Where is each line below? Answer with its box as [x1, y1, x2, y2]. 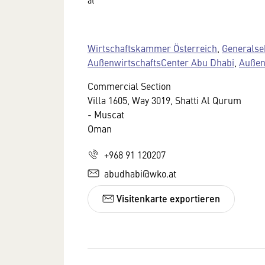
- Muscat [88, 108, 124, 121]
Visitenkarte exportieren [114, 191, 220, 205]
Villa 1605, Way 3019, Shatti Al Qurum [88, 93, 241, 106]
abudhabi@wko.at [104, 167, 176, 180]
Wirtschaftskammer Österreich [88, 41, 217, 54]
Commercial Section [88, 79, 171, 92]
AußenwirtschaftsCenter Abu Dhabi [88, 56, 234, 69]
